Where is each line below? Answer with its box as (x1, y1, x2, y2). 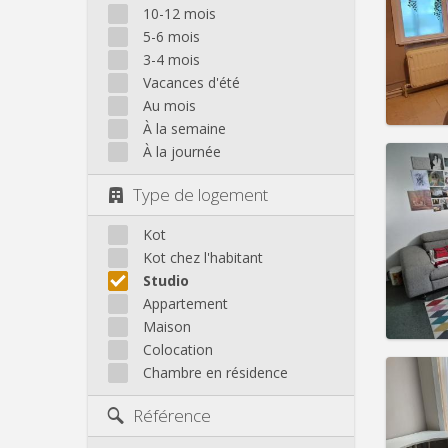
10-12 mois (143, 3, 216, 23)
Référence (133, 404, 211, 428)
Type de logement (133, 182, 268, 206)
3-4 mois (143, 49, 200, 69)
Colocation (143, 340, 213, 360)
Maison (143, 317, 191, 337)
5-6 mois (143, 26, 200, 46)
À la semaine (143, 118, 226, 138)
